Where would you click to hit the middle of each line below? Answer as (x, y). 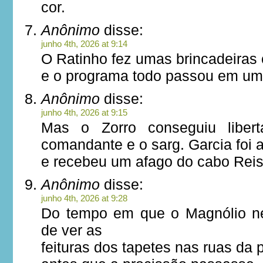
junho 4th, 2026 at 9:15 (84, 112)
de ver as (72, 230)
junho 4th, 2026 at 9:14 (84, 44)
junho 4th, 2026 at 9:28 (84, 198)
